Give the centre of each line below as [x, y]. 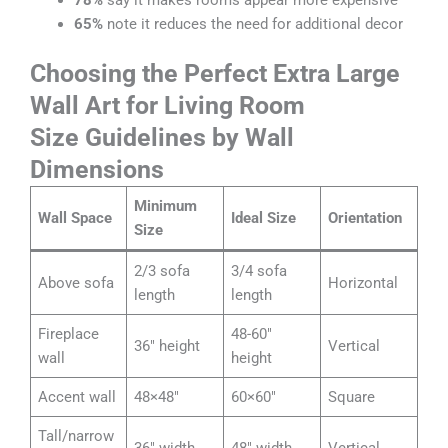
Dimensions [97, 169]
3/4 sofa [259, 270]
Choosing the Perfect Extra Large [215, 73]
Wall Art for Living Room [167, 105]
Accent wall [77, 396]
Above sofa [76, 282]
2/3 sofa [162, 270]
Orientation [365, 217]
